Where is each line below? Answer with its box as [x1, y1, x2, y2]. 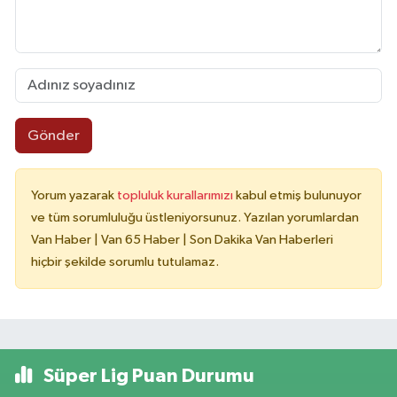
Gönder [27, 128, 80, 144]
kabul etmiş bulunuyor [236, 189, 362, 203]
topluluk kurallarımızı [117, 189, 236, 203]
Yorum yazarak [31, 189, 117, 203]
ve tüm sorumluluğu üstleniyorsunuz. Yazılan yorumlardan [31, 211, 359, 225]
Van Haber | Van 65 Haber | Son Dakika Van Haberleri [31, 233, 333, 247]
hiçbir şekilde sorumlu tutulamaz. [31, 255, 219, 269]
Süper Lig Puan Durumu [39, 366, 254, 386]
